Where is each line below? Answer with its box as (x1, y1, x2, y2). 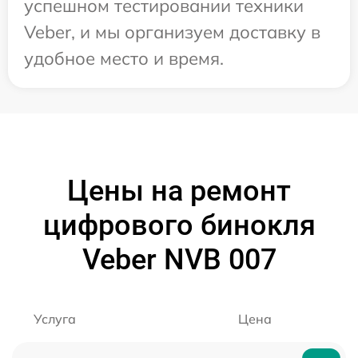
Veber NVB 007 (82, 242, 276, 276)
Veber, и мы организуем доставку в (24, 20, 320, 43)
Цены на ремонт (67, 173, 291, 208)
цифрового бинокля (42, 208, 316, 242)
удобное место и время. (24, 46, 224, 70)
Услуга (34, 310, 76, 327)
